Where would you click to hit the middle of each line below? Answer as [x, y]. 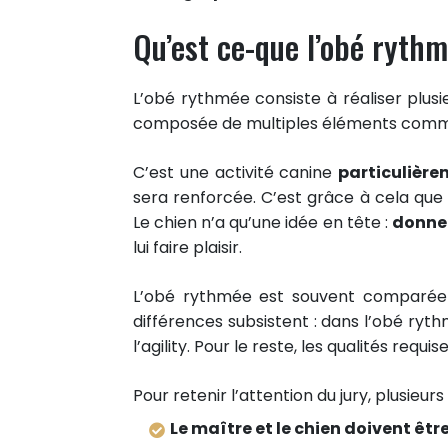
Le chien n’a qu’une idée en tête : [262, 222]
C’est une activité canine [236, 172]
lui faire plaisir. [187, 247]
